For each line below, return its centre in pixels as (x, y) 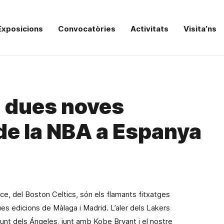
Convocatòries (87, 29)
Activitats (150, 29)
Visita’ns (200, 29)
